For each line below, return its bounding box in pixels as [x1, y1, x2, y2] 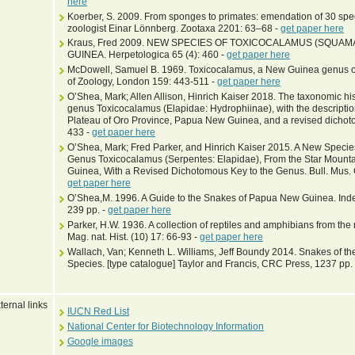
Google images [67, 335, 133, 347]
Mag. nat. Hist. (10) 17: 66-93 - [67, 231, 200, 243]
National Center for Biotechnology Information [67, 320, 264, 332]
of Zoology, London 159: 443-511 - [67, 76, 217, 88]
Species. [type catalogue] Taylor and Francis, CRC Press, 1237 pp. [67, 258, 353, 270]
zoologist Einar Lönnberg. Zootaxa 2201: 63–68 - [67, 22, 281, 34]
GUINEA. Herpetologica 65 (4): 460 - [67, 49, 227, 61]
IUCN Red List [67, 305, 129, 317]
